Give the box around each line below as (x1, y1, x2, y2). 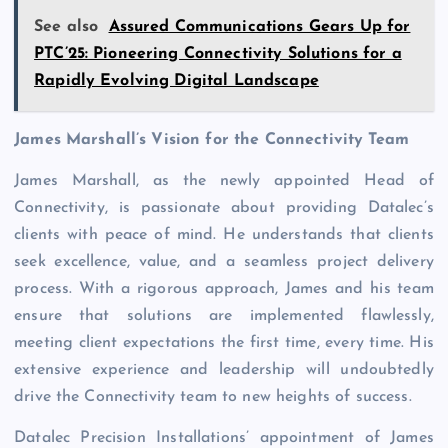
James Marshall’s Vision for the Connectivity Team (14, 132, 409, 149)
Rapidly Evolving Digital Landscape (34, 73, 319, 90)
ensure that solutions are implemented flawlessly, (14, 308, 434, 325)
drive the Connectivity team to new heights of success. (14, 389, 412, 406)
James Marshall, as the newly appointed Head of (14, 173, 434, 190)
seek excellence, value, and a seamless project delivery (14, 254, 434, 271)
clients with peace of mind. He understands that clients (14, 227, 434, 244)
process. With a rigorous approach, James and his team (14, 281, 434, 298)
